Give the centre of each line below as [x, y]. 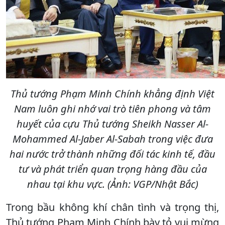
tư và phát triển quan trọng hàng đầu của [113, 169]
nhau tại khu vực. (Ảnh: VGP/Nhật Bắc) [113, 184]
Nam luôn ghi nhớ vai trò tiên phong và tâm [113, 108]
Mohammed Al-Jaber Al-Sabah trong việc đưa [113, 139]
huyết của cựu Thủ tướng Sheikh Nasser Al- [113, 124]
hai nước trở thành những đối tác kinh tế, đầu [113, 154]
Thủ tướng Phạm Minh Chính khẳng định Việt [113, 93]
